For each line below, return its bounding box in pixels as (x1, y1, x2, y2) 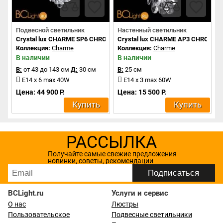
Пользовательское (8, 211, 70, 219)
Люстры (111, 200, 138, 208)
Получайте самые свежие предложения (47, 150, 177, 158)
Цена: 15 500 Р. (117, 88, 166, 96)
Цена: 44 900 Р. (16, 88, 65, 96)
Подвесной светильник (16, 26, 85, 34)
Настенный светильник (117, 26, 187, 34)
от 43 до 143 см (22, 65, 69, 73)
